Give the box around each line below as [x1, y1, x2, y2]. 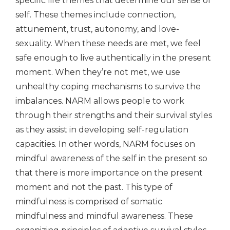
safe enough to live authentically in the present [15, 52, 211, 63]
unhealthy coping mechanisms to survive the [15, 81, 201, 91]
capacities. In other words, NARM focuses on [15, 139, 195, 149]
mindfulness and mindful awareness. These [15, 210, 193, 221]
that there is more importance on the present [15, 167, 203, 178]
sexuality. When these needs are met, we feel [15, 38, 201, 48]
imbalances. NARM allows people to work [15, 95, 184, 106]
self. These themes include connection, [15, 9, 176, 20]
